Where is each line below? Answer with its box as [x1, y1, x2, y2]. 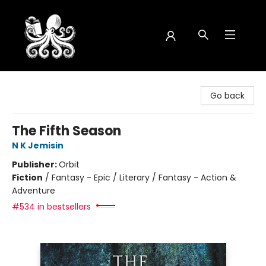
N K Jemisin [12, 140, 64, 151]
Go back [210, 90, 245, 102]
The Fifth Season [12, 122, 121, 140]
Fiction [12, 172, 43, 183]
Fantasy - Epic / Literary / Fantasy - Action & [52, 172, 236, 183]
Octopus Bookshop [9, 77, 87, 88]
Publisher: [12, 159, 59, 170]
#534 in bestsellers [12, 201, 91, 213]
